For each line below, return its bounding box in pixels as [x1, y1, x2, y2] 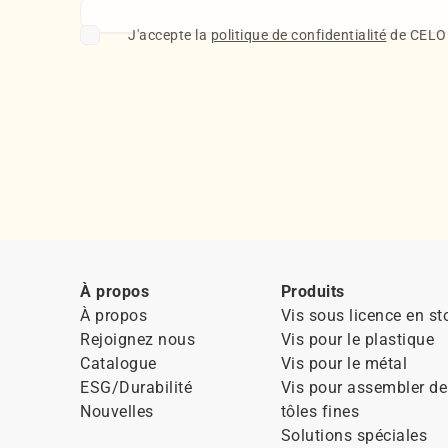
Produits [280, 281, 345, 301]
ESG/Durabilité [80, 377, 192, 397]
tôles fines [280, 401, 360, 421]
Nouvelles [80, 401, 154, 421]
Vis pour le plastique [280, 329, 435, 349]
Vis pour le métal [280, 353, 408, 373]
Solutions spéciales [280, 425, 428, 445]
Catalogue [80, 353, 157, 373]
